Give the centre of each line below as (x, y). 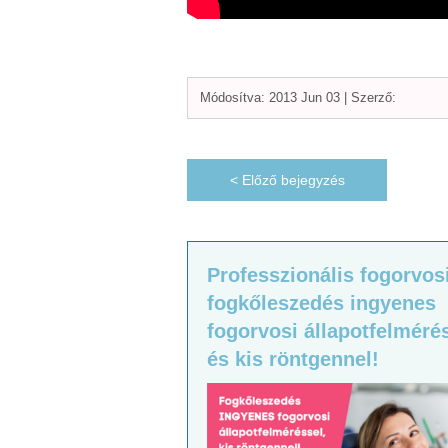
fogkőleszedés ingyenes (322, 302)
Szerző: (373, 97)
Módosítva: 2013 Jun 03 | (275, 97)
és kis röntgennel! (293, 358)
